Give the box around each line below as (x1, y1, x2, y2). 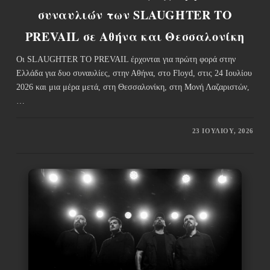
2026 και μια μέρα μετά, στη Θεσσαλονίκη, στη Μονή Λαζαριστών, (16, 82, 250, 92)
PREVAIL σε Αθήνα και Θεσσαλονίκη (25, 27, 245, 45)
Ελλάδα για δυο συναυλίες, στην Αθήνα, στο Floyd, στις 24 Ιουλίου (16, 68, 252, 78)
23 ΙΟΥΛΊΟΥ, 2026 (192, 127, 254, 134)
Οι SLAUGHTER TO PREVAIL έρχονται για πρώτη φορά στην (16, 54, 236, 64)
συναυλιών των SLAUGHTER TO (37, 5, 233, 24)
